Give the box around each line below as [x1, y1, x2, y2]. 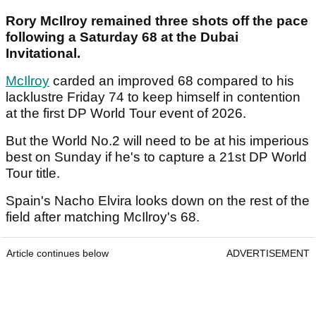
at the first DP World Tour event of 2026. [6, 106, 250, 121]
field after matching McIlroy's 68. [6, 209, 203, 225]
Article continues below [6, 248, 109, 260]
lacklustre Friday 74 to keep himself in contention [6, 90, 300, 105]
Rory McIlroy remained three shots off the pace [6, 13, 308, 29]
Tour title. [6, 166, 63, 181]
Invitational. [6, 46, 80, 61]
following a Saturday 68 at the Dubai [6, 30, 238, 45]
